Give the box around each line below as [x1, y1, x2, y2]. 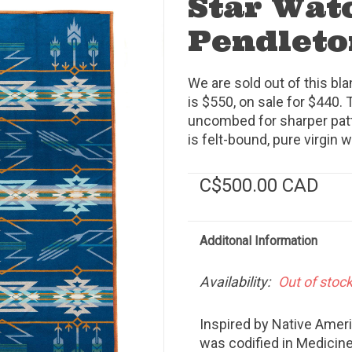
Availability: [200, 273, 270, 290]
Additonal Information [200, 233, 317, 248]
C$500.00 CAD [200, 174, 319, 196]
